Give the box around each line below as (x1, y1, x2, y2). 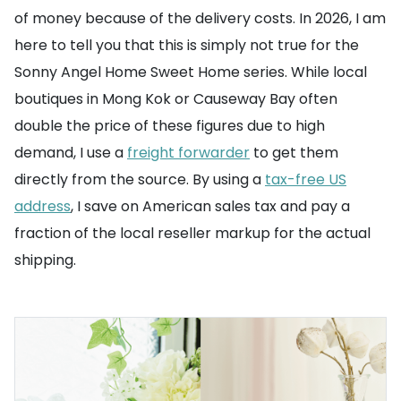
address (14, 196, 71, 217)
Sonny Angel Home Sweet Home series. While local (14, 62, 367, 82)
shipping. (14, 250, 76, 270)
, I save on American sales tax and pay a (71, 196, 350, 217)
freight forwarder (127, 142, 250, 163)
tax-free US (265, 169, 346, 190)
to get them (250, 142, 338, 163)
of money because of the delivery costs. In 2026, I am (14, 8, 386, 29)
